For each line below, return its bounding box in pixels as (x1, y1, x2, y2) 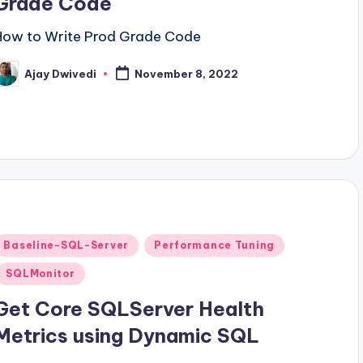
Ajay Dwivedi (24, 66, 97, 80)
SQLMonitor (6, 267, 75, 280)
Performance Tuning (154, 239, 275, 252)
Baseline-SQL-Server (3, 239, 130, 252)
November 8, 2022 (135, 67, 239, 81)
